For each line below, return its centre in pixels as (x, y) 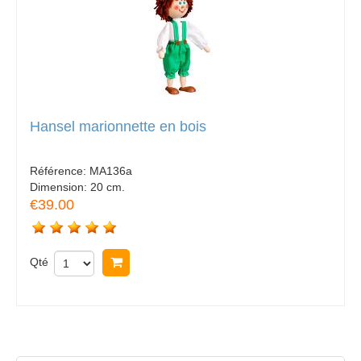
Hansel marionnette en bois (118, 126)
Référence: (60, 171)
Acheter (154, 263)
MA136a (111, 171)
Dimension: (60, 187)
